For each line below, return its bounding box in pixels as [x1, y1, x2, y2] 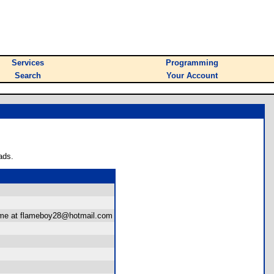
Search [15, 71, 41, 80]
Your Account [166, 71, 218, 80]
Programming [166, 58, 218, 67]
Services [12, 58, 44, 67]
